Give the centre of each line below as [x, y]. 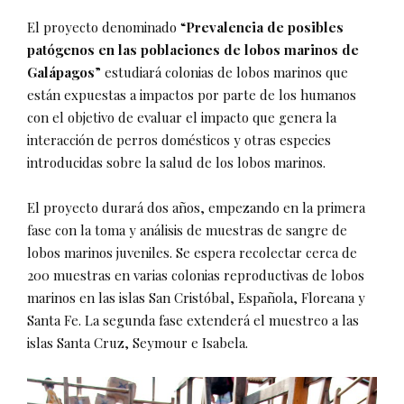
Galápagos [61, 72]
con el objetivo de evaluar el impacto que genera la [182, 117]
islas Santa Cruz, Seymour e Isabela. [138, 342]
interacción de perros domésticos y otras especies [179, 139]
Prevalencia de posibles [265, 27]
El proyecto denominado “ [106, 27]
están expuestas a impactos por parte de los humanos [192, 94]
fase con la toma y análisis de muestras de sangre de [187, 230]
